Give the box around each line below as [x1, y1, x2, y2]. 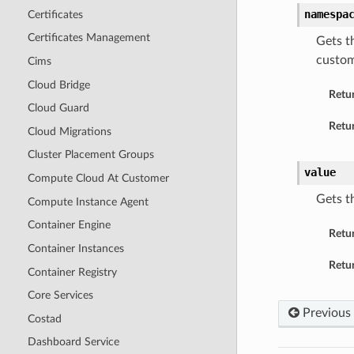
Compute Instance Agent [27, 195, 149, 208]
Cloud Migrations [27, 125, 111, 137]
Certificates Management [27, 32, 150, 44]
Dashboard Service [27, 336, 119, 348]
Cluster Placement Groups [27, 149, 154, 161]
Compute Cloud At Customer [27, 172, 169, 185]
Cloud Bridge [27, 78, 90, 91]
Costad [27, 312, 62, 325]
